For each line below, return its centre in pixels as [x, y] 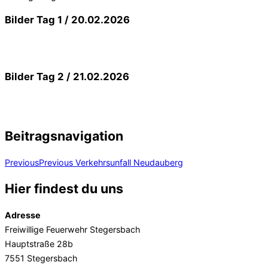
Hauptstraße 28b [39, 244]
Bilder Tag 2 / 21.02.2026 [67, 77]
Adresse [23, 215]
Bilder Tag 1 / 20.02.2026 [67, 20]
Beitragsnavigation [64, 135]
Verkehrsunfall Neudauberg [129, 162]
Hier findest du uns [64, 189]
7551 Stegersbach [41, 258]
